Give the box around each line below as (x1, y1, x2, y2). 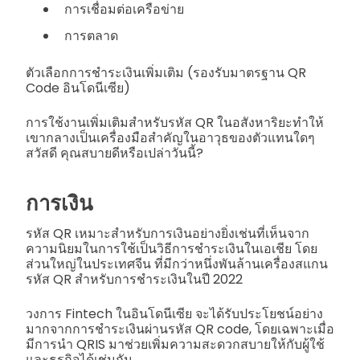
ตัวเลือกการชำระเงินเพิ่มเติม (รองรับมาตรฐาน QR (26, 63, 306, 83)
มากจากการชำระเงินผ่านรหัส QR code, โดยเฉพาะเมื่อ (26, 320, 334, 339)
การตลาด (64, 27, 118, 46)
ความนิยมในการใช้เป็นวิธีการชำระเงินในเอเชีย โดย (26, 239, 317, 259)
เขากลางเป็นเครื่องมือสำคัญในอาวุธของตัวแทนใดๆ (26, 129, 315, 148)
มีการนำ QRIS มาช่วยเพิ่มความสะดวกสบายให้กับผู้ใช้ (26, 335, 325, 354)
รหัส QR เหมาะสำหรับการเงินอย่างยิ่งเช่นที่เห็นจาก (26, 224, 309, 243)
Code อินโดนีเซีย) (26, 79, 130, 98)
